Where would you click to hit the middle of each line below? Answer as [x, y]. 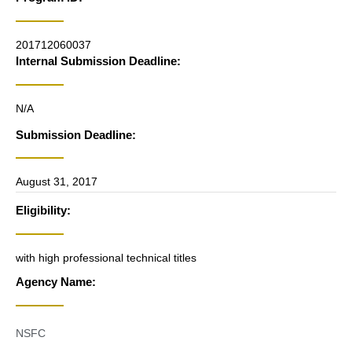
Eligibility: [43, 210]
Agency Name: [56, 282]
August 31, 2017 [57, 181]
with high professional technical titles [106, 258]
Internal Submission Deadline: [98, 61]
